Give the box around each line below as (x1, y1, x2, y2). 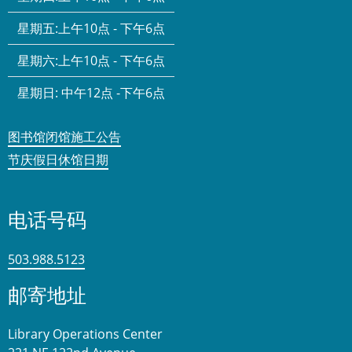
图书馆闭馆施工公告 (8, 128, 121, 146)
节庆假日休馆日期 (8, 151, 108, 169)
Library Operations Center (8, 325, 163, 343)
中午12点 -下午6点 (61, 84, 165, 102)
